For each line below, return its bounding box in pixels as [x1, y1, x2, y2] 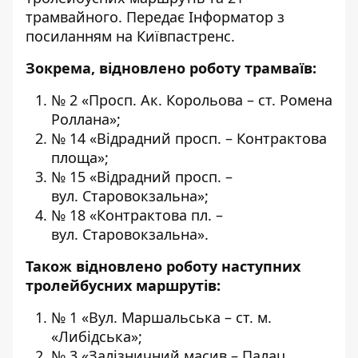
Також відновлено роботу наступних [26, 257, 300, 276]
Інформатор [189, 7, 273, 26]
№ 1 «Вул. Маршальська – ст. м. [51, 308, 272, 327]
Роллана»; [51, 109, 121, 129]
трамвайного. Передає [26, 7, 189, 26]
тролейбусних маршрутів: [26, 276, 221, 295]
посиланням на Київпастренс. [26, 26, 235, 46]
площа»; [51, 148, 109, 167]
